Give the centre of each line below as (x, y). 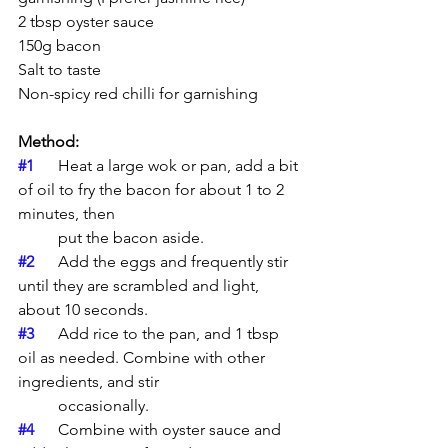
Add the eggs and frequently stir (46, 261)
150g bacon (63, 45)
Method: (50, 141)
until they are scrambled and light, (140, 285)
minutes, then (68, 213)
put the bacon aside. (131, 237)
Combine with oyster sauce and (46, 429)
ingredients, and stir (90, 381)
